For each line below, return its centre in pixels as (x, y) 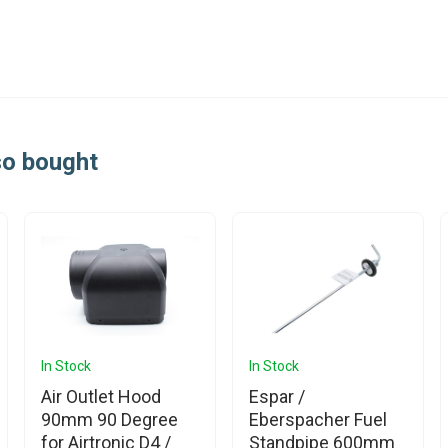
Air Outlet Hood (101, 396)
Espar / (277, 396)
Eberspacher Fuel (318, 419)
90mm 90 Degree (109, 419)
